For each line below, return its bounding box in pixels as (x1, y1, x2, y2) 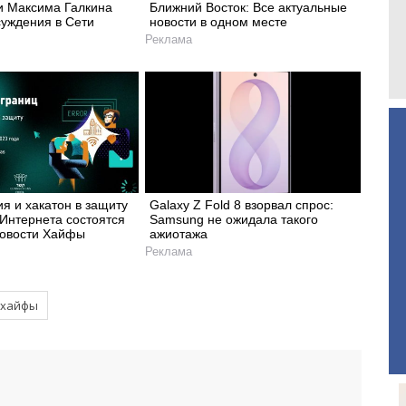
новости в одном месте (150, 14, 287, 29)
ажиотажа (150, 227, 208, 242)
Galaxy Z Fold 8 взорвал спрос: (150, 198, 333, 213)
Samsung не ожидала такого (150, 212, 318, 227)
